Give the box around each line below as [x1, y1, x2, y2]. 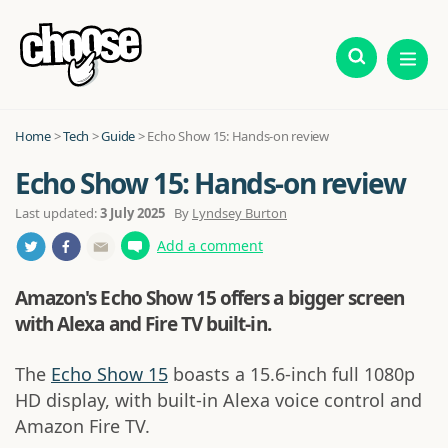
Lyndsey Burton [192, 204, 287, 222]
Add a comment [157, 236, 263, 255]
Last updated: [15, 204, 100, 222]
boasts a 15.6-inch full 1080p [168, 362, 415, 386]
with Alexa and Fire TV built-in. [15, 311, 271, 337]
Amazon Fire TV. [15, 414, 150, 438]
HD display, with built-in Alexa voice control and [15, 388, 422, 412]
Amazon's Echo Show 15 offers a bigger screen [15, 285, 405, 311]
